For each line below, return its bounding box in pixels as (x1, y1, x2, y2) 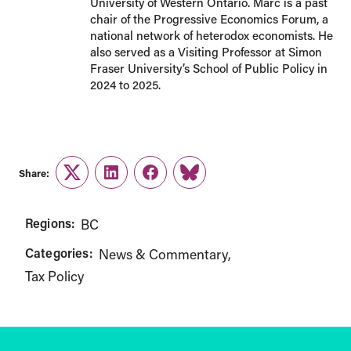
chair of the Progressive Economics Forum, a (89, 11, 328, 27)
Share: (19, 165, 49, 179)
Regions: (25, 215, 75, 231)
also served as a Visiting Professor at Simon (89, 44, 322, 60)
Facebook (149, 172, 209, 191)
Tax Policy (25, 267, 84, 285)
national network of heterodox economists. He (89, 27, 333, 43)
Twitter (71, 172, 113, 191)
